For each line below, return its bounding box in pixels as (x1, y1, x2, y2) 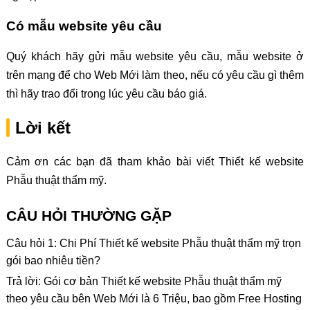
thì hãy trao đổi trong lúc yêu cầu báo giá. (6, 88, 207, 100)
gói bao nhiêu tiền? (6, 255, 100, 267)
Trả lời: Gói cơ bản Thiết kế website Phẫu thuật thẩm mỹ (6, 275, 282, 288)
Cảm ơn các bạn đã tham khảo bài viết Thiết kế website (6, 156, 304, 168)
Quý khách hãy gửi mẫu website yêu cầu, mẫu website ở (6, 51, 304, 63)
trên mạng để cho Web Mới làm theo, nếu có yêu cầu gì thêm (6, 69, 304, 82)
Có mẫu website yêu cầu (6, 18, 162, 33)
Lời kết (15, 118, 71, 138)
